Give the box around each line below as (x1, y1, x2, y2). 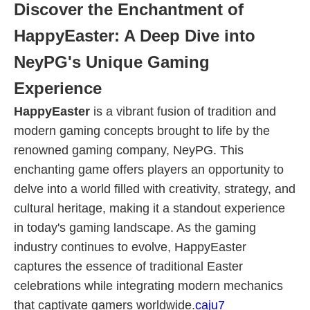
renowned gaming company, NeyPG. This (14, 143, 244, 157)
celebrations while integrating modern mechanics (14, 279, 283, 293)
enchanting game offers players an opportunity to (14, 163, 284, 176)
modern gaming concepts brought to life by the (14, 124, 270, 138)
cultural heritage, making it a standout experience (14, 201, 285, 215)
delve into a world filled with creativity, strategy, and (14, 182, 295, 196)
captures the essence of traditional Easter (14, 259, 243, 273)
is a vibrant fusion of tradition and (90, 104, 276, 118)
